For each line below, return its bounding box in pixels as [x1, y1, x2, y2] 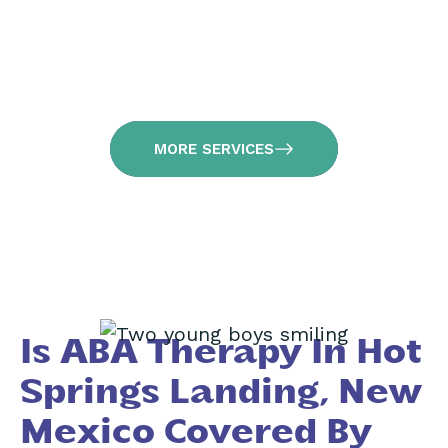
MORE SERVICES [154, 139, 274, 158]
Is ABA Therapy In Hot [20, 336, 422, 370]
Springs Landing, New [20, 376, 423, 410]
